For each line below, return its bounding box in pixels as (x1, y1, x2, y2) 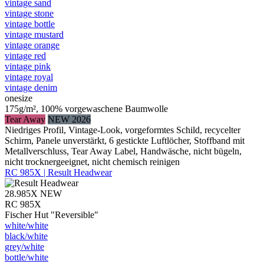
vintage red (5, 50, 46, 61)
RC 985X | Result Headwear (5, 167, 112, 177)
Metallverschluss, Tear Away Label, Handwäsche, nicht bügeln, (5, 146, 242, 156)
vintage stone (5, 8, 54, 18)
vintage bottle (5, 18, 55, 29)
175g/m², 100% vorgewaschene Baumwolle (5, 103, 168, 114)
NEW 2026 (48, 114, 91, 124)
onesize (5, 93, 32, 103)
